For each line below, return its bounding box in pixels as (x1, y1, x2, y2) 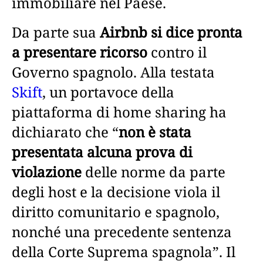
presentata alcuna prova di (12, 141, 193, 161)
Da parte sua (12, 22, 100, 42)
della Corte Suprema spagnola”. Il (12, 241, 235, 261)
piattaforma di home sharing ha (12, 102, 227, 122)
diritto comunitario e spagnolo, (12, 201, 220, 221)
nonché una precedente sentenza (12, 221, 232, 241)
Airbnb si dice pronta (100, 22, 242, 42)
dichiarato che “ (12, 122, 119, 141)
